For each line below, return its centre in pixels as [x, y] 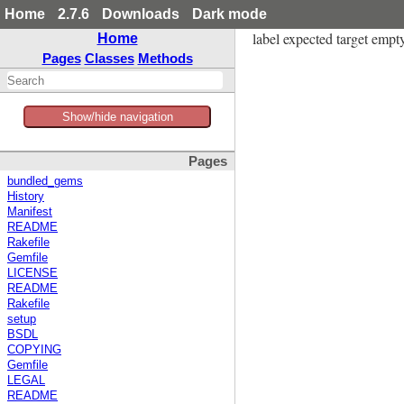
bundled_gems [45, 182]
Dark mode [230, 14]
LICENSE [32, 274]
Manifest [30, 212]
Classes [109, 58]
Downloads [141, 14]
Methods [165, 58]
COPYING [34, 350]
